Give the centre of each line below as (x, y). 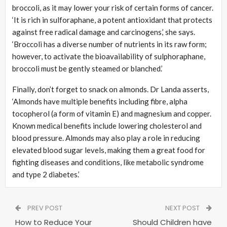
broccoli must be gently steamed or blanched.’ (87, 68)
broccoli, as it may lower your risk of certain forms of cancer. (113, 7)
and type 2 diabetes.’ (46, 174)
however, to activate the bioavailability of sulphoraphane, (109, 56)
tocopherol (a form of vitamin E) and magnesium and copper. (112, 113)
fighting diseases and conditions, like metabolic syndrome (108, 162)
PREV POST (44, 208)
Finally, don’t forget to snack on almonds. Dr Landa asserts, (110, 89)
